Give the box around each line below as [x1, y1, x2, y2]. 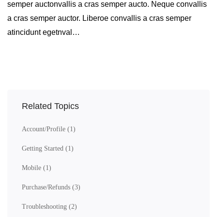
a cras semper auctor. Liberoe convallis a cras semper [7, 14, 191, 22]
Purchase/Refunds [22, 184, 72, 191]
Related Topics [22, 101, 79, 111]
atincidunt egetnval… [7, 28, 80, 36]
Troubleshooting [22, 203, 69, 210]
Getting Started [22, 145, 65, 152]
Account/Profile [22, 125, 67, 133]
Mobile [22, 164, 43, 171]
